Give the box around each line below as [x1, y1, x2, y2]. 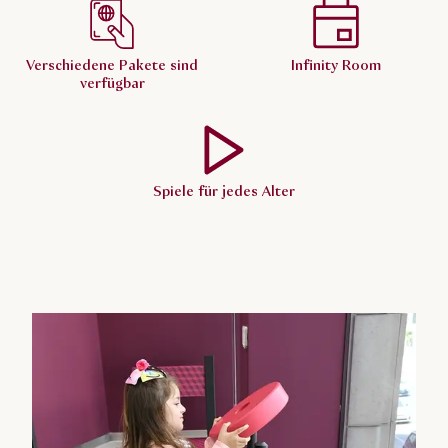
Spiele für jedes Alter [153, 182, 295, 203]
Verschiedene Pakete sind [26, 56, 198, 77]
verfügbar [79, 74, 145, 95]
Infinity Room [291, 56, 381, 77]
